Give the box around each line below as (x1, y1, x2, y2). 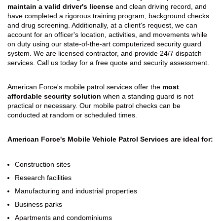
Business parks (15, 200, 62, 208)
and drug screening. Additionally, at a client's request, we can (7, 21, 197, 29)
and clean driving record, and (113, 2, 207, 10)
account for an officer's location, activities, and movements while (7, 30, 207, 38)
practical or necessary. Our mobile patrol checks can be (7, 101, 181, 110)
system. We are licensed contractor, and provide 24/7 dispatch (7, 49, 202, 57)
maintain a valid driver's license (7, 2, 113, 10)
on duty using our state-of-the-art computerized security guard (7, 39, 201, 48)
